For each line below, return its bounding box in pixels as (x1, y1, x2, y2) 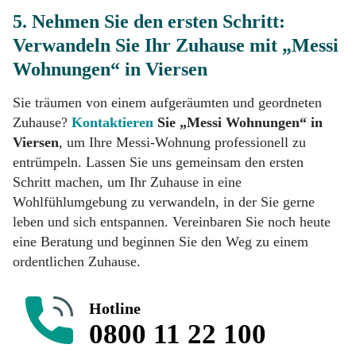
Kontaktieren (72, 114, 153, 130)
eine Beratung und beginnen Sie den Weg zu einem (13, 233, 308, 250)
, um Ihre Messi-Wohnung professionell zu (59, 133, 306, 150)
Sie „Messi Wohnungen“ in (153, 114, 323, 130)
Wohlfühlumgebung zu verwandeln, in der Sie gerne (13, 193, 315, 210)
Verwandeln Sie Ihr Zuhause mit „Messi (13, 34, 339, 56)
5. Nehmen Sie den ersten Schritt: (13, 10, 285, 32)
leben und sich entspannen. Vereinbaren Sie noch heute (13, 213, 331, 230)
